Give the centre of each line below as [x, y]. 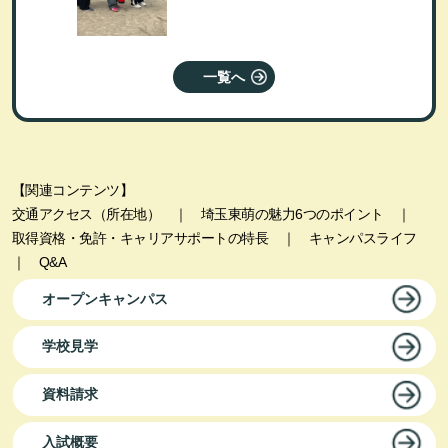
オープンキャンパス [104, 298]
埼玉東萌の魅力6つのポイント [292, 213]
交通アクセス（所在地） [86, 213]
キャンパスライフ [362, 237]
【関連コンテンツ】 [79, 189]
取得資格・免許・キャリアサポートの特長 [140, 237]
